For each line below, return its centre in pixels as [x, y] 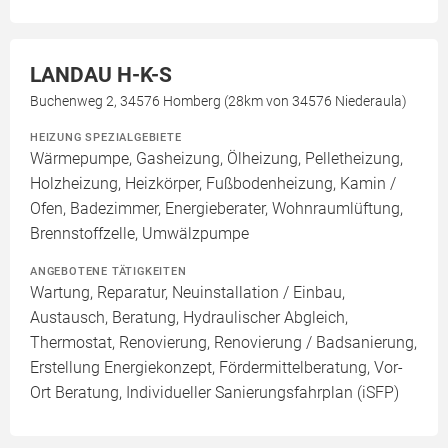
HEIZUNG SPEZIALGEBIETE [106, 137]
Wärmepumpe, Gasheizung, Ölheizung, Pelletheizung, [216, 158]
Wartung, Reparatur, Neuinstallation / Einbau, [187, 292]
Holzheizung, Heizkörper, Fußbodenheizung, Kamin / [213, 183]
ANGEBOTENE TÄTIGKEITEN [108, 271]
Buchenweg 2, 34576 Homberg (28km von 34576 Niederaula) [218, 101]
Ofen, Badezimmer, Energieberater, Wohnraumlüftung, [216, 208]
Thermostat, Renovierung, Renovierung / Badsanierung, [223, 342]
